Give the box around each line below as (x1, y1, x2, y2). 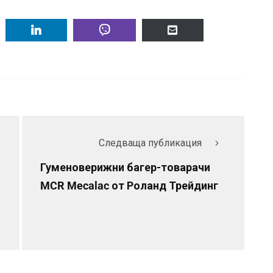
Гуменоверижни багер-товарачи (40, 161, 210, 174)
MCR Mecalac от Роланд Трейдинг (40, 179, 218, 193)
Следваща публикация (99, 137, 202, 149)
